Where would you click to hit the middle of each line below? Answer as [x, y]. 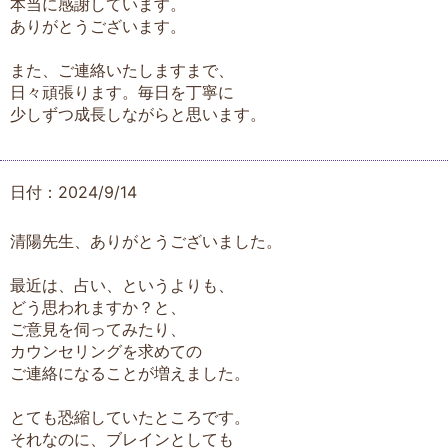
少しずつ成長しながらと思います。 [138, 113]
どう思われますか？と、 [98, 306]
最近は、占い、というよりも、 [122, 284]
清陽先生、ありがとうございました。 [146, 240]
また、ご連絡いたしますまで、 [122, 69]
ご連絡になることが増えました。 [130, 372]
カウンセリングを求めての [106, 350]
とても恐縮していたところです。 [130, 416]
